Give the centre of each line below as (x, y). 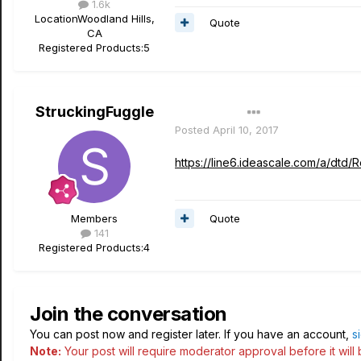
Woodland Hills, (116, 19)
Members (94, 218)
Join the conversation (129, 314)
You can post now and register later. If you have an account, (191, 334)
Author (200, 112)
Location (56, 19)
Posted (194, 130)
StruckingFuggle (94, 112)
